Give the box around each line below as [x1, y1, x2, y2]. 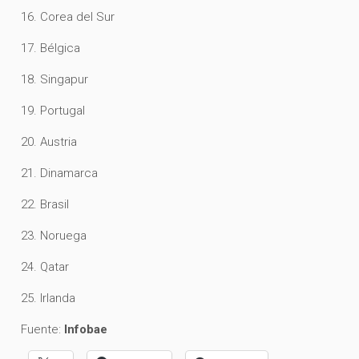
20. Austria [21, 135, 78, 150]
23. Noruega [21, 228, 87, 244]
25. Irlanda [21, 291, 76, 306]
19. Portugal [21, 103, 86, 119]
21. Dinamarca [21, 166, 99, 181]
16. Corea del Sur [21, 10, 115, 25]
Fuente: [21, 322, 65, 337]
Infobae [64, 322, 108, 337]
